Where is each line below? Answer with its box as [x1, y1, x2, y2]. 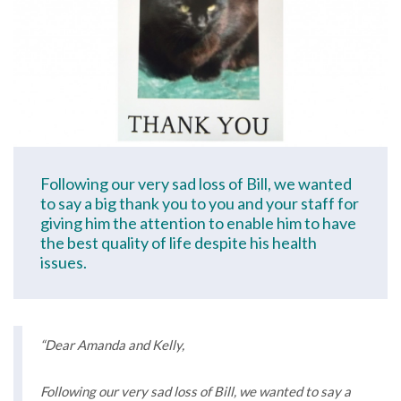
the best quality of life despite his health [40, 232, 317, 252]
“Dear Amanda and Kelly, [40, 336, 184, 353]
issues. [40, 252, 87, 272]
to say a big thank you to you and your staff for [40, 192, 359, 213]
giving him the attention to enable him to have [40, 212, 356, 233]
